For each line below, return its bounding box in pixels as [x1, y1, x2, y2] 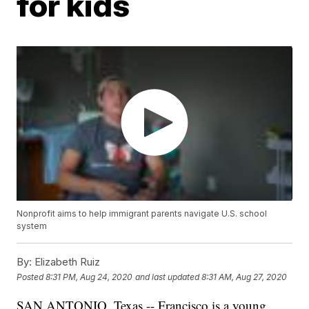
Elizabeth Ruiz [32, 255, 101, 269]
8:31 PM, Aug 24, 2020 [46, 271, 133, 282]
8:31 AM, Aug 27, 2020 [201, 271, 288, 282]
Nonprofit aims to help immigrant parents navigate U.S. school [17, 208, 268, 219]
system [17, 221, 48, 232]
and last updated [135, 271, 200, 282]
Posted [17, 271, 46, 282]
